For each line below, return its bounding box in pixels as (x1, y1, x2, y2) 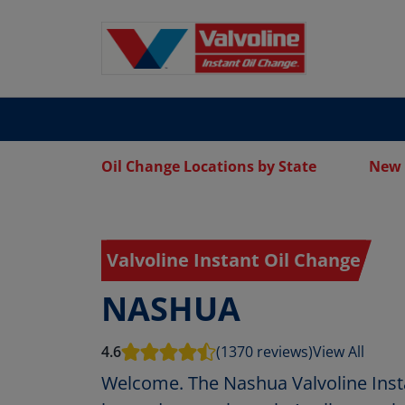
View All (313, 342, 364, 363)
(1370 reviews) (216, 342, 313, 363)
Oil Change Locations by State (101, 156, 316, 177)
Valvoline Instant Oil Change (107, 248, 361, 273)
